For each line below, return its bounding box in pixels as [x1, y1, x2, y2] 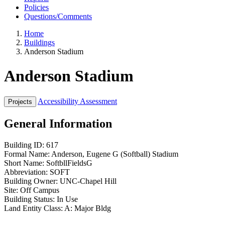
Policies [24, 3, 49, 12]
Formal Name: [4, 149, 50, 158]
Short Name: [4, 158, 44, 167]
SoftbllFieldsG [46, 158, 92, 167]
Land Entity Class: [4, 203, 63, 212]
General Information [4, 117, 112, 130]
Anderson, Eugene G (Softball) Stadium [51, 149, 178, 158]
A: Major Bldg [64, 203, 111, 212]
